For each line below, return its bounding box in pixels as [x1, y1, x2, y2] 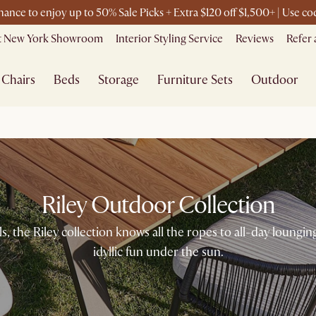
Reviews [236, 32, 274, 46]
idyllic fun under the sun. [92, 244, 224, 260]
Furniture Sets [157, 71, 233, 88]
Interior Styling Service [116, 32, 223, 46]
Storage [98, 71, 140, 88]
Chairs [1, 71, 36, 88]
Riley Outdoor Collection [42, 190, 274, 221]
